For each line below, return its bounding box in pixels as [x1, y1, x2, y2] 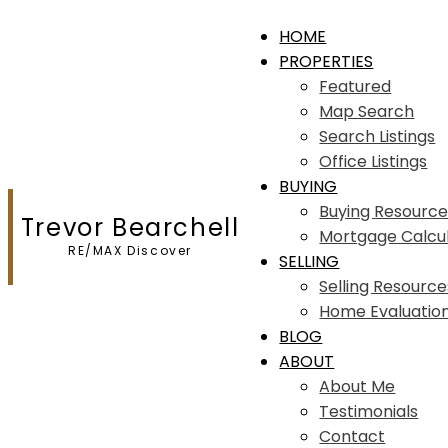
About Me [319, 375, 396, 398]
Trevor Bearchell [20, 210, 240, 244]
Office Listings [319, 150, 428, 173]
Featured [319, 75, 392, 98]
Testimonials [319, 400, 419, 423]
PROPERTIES [279, 50, 374, 73]
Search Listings [319, 125, 436, 148]
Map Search [319, 100, 415, 123]
